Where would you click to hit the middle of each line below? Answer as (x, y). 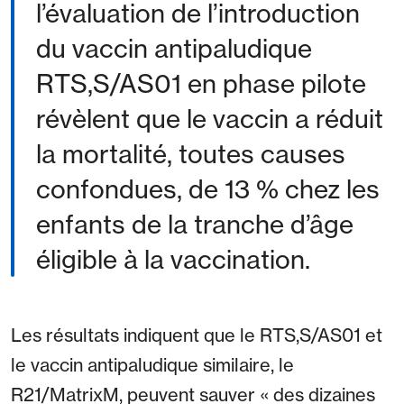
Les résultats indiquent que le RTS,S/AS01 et (197, 335)
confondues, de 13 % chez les (208, 189)
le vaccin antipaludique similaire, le (152, 365)
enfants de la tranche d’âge (195, 225)
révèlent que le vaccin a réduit (210, 119)
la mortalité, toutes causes (191, 154)
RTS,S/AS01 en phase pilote (201, 84)
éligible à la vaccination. (173, 260)
